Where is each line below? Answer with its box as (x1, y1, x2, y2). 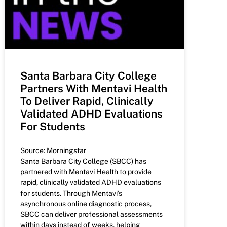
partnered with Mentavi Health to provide (20, 167, 152, 176)
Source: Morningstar (20, 146, 86, 155)
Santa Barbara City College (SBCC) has (20, 157, 146, 165)
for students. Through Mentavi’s (20, 188, 122, 197)
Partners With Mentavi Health (20, 82, 167, 95)
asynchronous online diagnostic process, (20, 199, 152, 208)
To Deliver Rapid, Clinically (20, 94, 154, 107)
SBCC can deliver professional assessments (20, 210, 163, 218)
